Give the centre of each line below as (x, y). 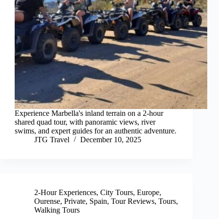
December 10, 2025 (111, 140)
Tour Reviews (133, 201)
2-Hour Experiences (65, 193)
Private (75, 201)
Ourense (47, 201)
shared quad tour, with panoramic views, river (85, 122)
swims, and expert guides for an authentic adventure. (96, 131)
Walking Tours (57, 210)
